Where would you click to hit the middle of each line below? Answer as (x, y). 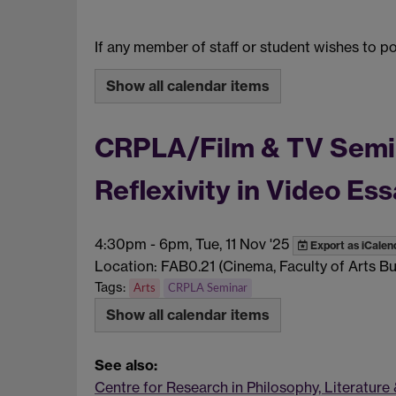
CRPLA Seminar (208, 288)
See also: (126, 365)
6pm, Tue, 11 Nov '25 (224, 244)
